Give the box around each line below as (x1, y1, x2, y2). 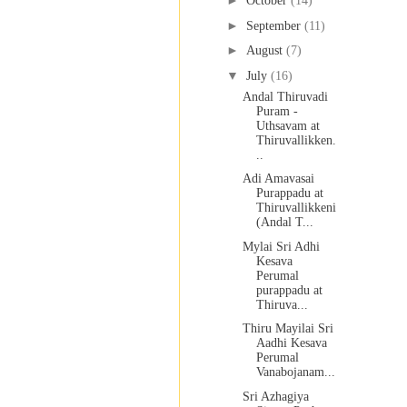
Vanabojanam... (255, 365, 335, 380)
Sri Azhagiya (242, 389, 309, 403)
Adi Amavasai (242, 172, 314, 186)
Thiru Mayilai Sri (242, 322, 333, 336)
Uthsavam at (255, 118, 320, 133)
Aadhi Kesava (255, 336, 327, 351)
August (245, 44, 286, 58)
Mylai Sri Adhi (242, 239, 320, 253)
